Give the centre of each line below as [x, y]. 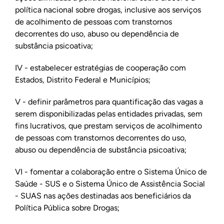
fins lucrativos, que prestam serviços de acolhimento [108, 126]
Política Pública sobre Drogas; [67, 208]
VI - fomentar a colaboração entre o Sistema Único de [111, 172]
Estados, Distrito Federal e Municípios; [82, 80]
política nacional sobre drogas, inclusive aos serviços [108, 10]
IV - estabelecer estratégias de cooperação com [100, 68]
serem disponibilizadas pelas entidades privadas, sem [108, 114]
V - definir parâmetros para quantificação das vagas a [109, 102]
